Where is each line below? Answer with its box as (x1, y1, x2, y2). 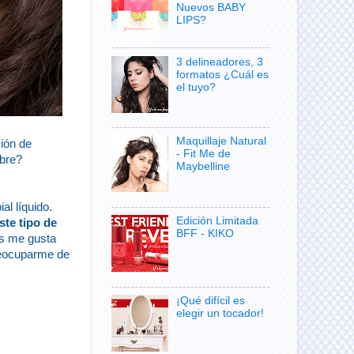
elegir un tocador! (176, 307, 265, 320)
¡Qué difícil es (176, 295, 246, 307)
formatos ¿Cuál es (176, 68, 269, 81)
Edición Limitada (176, 215, 259, 228)
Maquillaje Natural (176, 135, 267, 148)
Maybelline (176, 160, 231, 173)
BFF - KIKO (176, 228, 235, 240)
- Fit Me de (176, 148, 232, 160)
